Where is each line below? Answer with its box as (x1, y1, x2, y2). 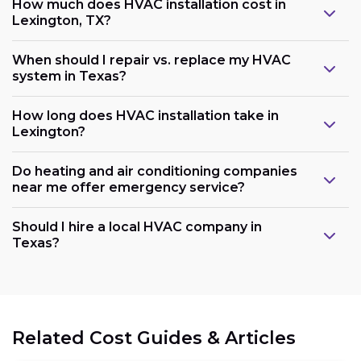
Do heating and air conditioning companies (12, 163, 297, 179)
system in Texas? (12, 68, 127, 84)
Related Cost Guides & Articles (12, 326, 296, 349)
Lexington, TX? (12, 12, 111, 28)
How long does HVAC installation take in (12, 107, 279, 123)
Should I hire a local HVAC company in (12, 218, 262, 234)
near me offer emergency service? (12, 179, 245, 195)
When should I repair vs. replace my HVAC (12, 52, 291, 68)
